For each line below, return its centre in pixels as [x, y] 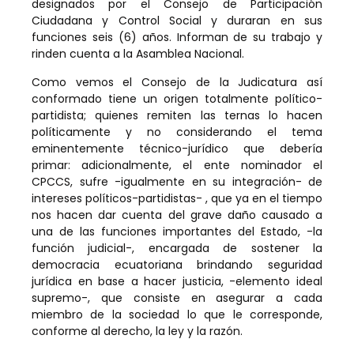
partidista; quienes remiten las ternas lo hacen [177, 115]
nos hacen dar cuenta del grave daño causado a [177, 215]
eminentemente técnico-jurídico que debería [177, 148]
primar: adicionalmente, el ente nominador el [177, 165]
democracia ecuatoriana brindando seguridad [177, 264]
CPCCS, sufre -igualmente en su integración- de [177, 181]
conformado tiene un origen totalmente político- [177, 98]
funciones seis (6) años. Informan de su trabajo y [177, 38]
